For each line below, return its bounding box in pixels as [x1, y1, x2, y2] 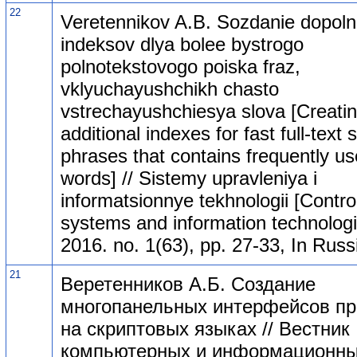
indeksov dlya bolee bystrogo [61, 33, 304, 55]
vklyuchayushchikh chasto [61, 77, 279, 100]
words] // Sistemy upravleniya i [61, 167, 317, 189]
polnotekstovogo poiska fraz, [61, 55, 300, 77]
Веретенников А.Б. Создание [61, 273, 316, 295]
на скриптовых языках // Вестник [61, 317, 350, 339]
